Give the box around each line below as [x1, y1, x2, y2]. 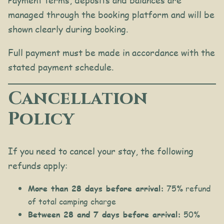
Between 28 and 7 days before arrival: [28, 208, 181, 220]
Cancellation [8, 86, 148, 111]
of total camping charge [28, 195, 116, 207]
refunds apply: [8, 159, 67, 171]
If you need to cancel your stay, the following [8, 144, 193, 157]
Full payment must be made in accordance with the [8, 46, 215, 59]
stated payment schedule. [8, 61, 113, 73]
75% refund [164, 182, 210, 194]
